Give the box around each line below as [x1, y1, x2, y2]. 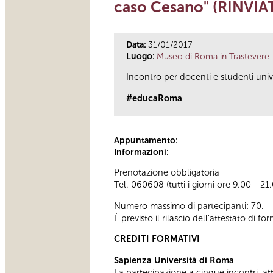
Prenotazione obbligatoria [114, 167, 219, 179]
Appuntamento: [114, 135, 180, 146]
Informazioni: [114, 146, 171, 157]
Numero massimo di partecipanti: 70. [114, 200, 264, 211]
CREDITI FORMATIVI [114, 233, 200, 245]
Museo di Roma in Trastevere [157, 51, 269, 62]
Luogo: [126, 51, 157, 62]
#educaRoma [126, 92, 182, 104]
